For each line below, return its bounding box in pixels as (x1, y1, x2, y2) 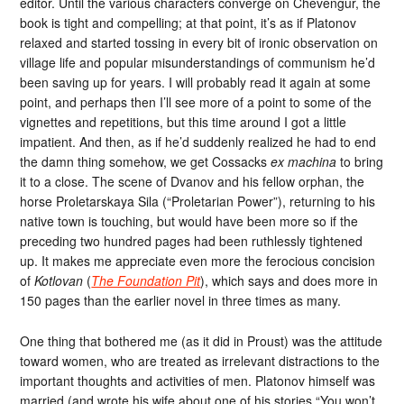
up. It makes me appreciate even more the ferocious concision (20, 251, 376, 270)
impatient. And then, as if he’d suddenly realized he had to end (20, 132, 377, 151)
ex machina (271, 151, 337, 170)
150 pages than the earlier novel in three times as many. (20, 290, 342, 309)
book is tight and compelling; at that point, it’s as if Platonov (20, 13, 357, 32)
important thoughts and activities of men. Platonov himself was (20, 371, 376, 390)
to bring (336, 151, 384, 170)
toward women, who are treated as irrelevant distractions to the (20, 351, 381, 370)
